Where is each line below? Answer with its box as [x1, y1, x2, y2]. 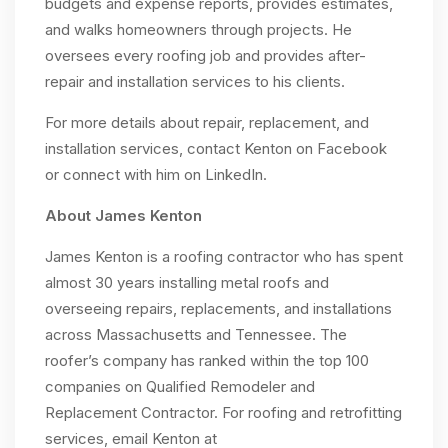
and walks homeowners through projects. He [45, 20, 352, 40]
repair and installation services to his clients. [45, 72, 345, 92]
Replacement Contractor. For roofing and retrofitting [45, 403, 402, 423]
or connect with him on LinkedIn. [45, 165, 267, 185]
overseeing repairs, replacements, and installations [45, 299, 392, 319]
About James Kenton [45, 206, 202, 226]
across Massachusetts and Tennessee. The [45, 325, 347, 345]
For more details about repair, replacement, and [45, 113, 369, 133]
